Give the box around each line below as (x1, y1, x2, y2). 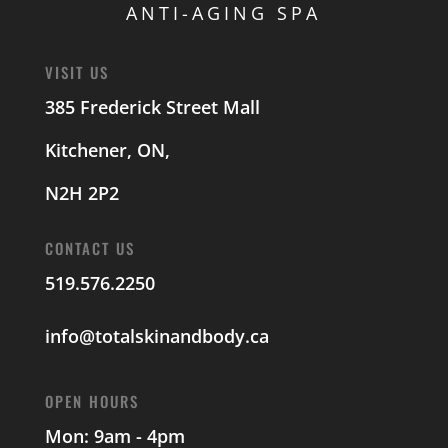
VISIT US (44, 61, 109, 83)
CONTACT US (44, 237, 135, 259)
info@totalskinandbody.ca (44, 324, 269, 348)
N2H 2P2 (44, 181, 119, 205)
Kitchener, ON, (44, 138, 170, 162)
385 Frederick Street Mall (44, 95, 260, 119)
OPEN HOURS (44, 390, 139, 412)
